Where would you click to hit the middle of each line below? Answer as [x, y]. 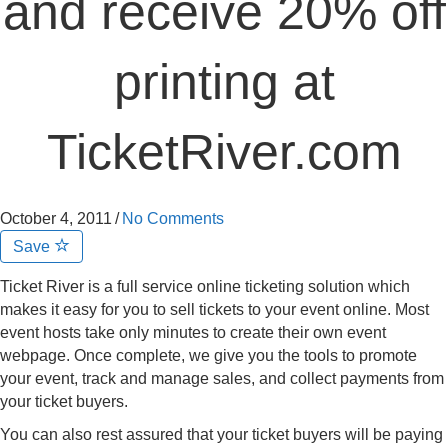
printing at [224, 82]
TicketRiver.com [224, 152]
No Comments [173, 218]
